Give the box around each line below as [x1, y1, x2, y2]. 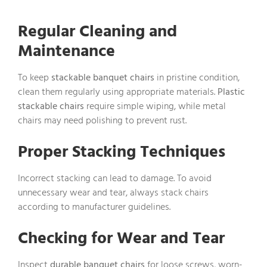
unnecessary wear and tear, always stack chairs [18, 185, 209, 201]
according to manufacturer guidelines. [18, 199, 170, 215]
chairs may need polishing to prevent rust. [18, 113, 187, 129]
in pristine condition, [154, 70, 240, 86]
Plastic [218, 84, 245, 100]
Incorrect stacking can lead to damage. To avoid [18, 170, 212, 187]
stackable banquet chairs [51, 70, 154, 86]
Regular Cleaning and [18, 18, 177, 45]
